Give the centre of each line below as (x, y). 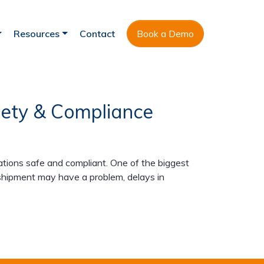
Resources (37, 34)
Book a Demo (165, 34)
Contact (97, 34)
